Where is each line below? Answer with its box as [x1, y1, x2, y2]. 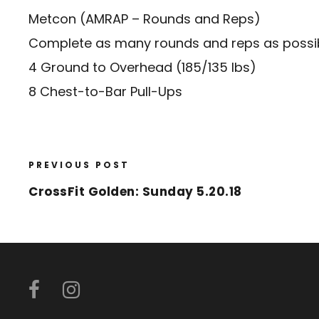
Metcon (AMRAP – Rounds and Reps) [28, 10, 261, 28]
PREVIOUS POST [28, 159, 130, 172]
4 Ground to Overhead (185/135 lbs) [28, 58, 256, 77]
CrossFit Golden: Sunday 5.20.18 [28, 183, 242, 201]
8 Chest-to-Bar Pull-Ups [28, 83, 182, 101]
